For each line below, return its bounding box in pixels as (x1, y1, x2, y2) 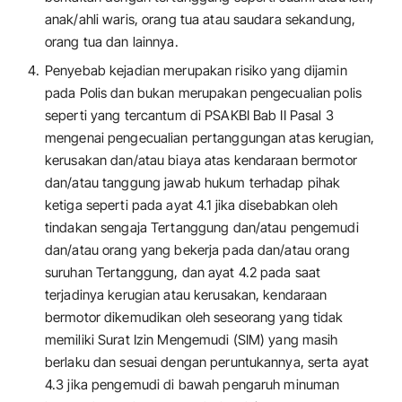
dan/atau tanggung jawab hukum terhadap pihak (45, 173, 341, 191)
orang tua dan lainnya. (45, 33, 179, 51)
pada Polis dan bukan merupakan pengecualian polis (45, 83, 362, 101)
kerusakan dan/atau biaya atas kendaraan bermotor (45, 151, 357, 169)
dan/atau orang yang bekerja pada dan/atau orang (45, 240, 350, 258)
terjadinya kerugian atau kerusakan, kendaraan (45, 285, 328, 303)
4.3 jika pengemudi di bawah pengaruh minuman (45, 375, 340, 393)
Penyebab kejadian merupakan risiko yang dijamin (45, 61, 347, 79)
